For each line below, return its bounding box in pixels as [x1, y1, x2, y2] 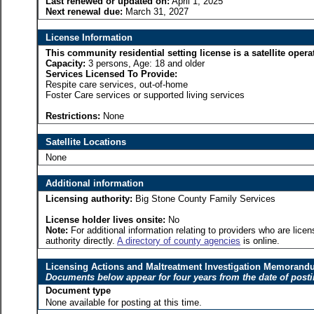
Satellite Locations [46, 137, 126, 147]
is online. [240, 235, 280, 246]
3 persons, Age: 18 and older [88, 58, 205, 69]
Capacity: [46, 58, 88, 69]
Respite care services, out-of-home [46, 79, 188, 90]
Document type [46, 285, 111, 296]
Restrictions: [46, 111, 100, 121]
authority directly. [46, 235, 117, 246]
